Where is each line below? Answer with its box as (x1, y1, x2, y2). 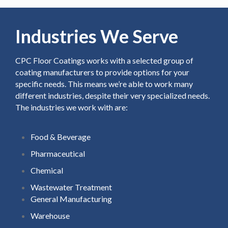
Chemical (31, 165, 63, 175)
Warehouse (31, 210, 70, 220)
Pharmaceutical (31, 148, 85, 158)
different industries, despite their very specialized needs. (15, 90, 210, 100)
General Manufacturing (31, 193, 112, 204)
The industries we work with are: (15, 102, 128, 112)
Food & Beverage (31, 131, 91, 141)
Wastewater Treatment (31, 182, 112, 192)
